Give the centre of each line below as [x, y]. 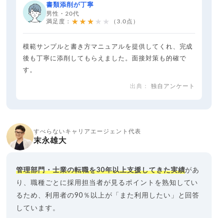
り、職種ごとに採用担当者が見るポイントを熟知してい [107, 183]
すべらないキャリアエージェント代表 [87, 132]
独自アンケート [173, 86]
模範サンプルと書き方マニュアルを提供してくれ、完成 [108, 47]
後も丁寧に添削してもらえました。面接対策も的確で [105, 59]
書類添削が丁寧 [70, 5]
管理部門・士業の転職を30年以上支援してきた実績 [101, 171]
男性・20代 [63, 14]
